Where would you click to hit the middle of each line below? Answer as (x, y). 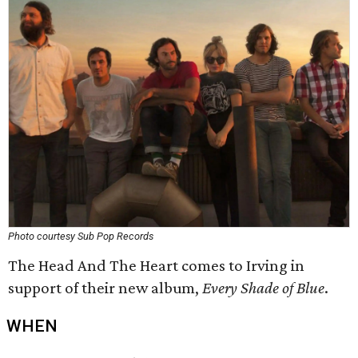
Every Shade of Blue (263, 288)
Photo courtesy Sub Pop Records (81, 236)
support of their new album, (105, 288)
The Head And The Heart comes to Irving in (156, 265)
